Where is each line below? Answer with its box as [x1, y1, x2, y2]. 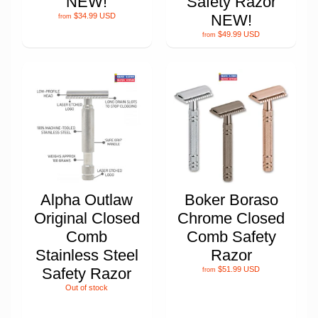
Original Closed [33, 209, 140, 227]
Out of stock [65, 283, 109, 292]
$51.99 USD [218, 264, 261, 273]
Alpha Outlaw [40, 190, 133, 209]
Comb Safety [186, 227, 276, 246]
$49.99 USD [218, 29, 261, 38]
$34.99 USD [73, 11, 116, 20]
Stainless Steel [35, 246, 138, 264]
